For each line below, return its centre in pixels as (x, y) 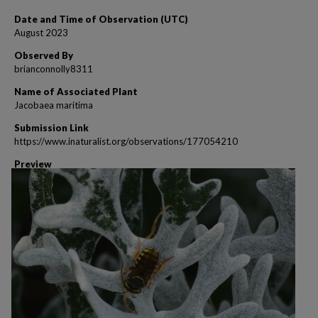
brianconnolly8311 (54, 69)
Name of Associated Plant (76, 92)
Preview (33, 164)
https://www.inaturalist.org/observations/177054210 (126, 141)
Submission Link (51, 128)
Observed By (44, 55)
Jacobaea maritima (54, 105)
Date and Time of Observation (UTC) (101, 19)
